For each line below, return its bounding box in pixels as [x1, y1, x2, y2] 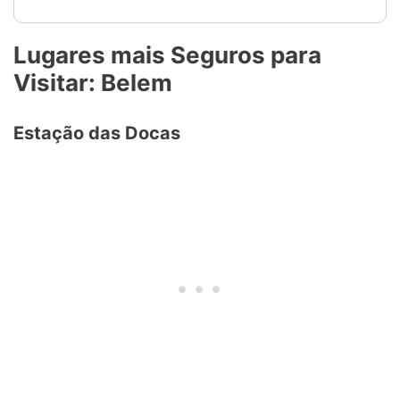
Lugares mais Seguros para [13, 41, 321, 70]
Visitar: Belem [13, 69, 172, 97]
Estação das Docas [13, 122, 180, 145]
